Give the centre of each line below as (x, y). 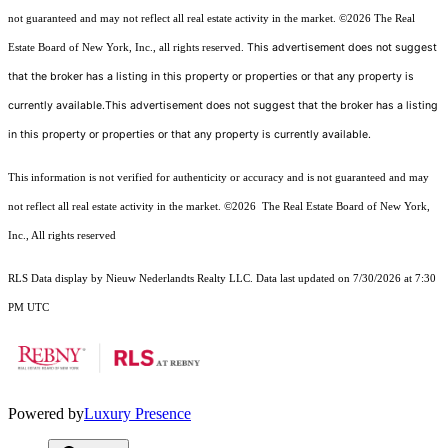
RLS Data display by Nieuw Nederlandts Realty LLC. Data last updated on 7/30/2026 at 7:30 (222, 279)
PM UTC (28, 308)
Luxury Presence (137, 414)
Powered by (46, 414)
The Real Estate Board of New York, (344, 207)
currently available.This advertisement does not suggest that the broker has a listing (223, 106)
